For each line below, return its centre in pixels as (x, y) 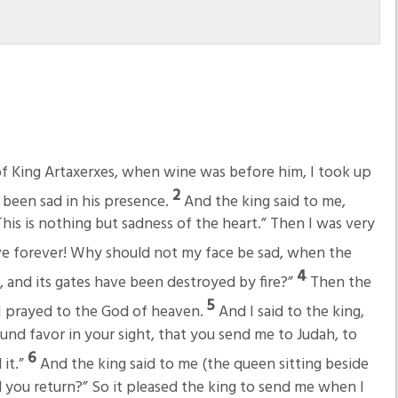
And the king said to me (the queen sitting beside (204, 364)
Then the (340, 283)
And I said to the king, (291, 312)
